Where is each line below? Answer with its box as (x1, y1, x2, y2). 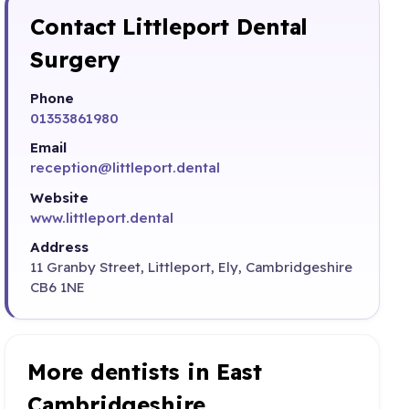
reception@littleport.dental (30, 159, 221, 177)
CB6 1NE (30, 278, 86, 297)
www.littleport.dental (30, 208, 174, 226)
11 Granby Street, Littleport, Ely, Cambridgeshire (30, 258, 353, 277)
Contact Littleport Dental (30, 13, 309, 41)
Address (30, 238, 89, 257)
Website (30, 188, 89, 206)
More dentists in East (27, 357, 262, 385)
